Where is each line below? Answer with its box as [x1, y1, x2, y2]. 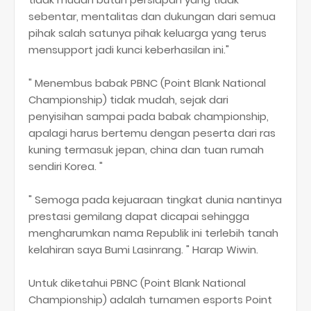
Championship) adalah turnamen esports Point [28, 292, 272, 308]
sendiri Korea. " [28, 159, 106, 174]
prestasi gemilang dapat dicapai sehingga [28, 209, 249, 224]
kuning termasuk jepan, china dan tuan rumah [28, 142, 264, 158]
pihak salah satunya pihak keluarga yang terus [28, 26, 267, 41]
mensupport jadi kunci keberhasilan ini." [28, 42, 229, 58]
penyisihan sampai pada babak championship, [28, 109, 269, 124]
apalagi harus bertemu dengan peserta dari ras [28, 126, 276, 141]
